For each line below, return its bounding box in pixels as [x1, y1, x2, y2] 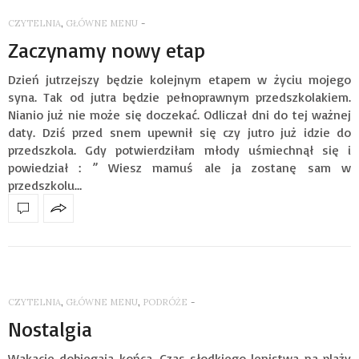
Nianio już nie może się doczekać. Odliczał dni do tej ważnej [8, 106, 351, 123]
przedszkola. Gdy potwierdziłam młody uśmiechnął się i [8, 141, 351, 158]
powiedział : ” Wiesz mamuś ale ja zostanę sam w [8, 159, 351, 175]
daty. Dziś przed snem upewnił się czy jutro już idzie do [8, 123, 351, 140]
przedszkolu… [8, 176, 82, 193]
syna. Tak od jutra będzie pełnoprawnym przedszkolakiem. [8, 88, 351, 105]
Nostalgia [8, 315, 92, 341]
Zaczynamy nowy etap [8, 36, 205, 63]
